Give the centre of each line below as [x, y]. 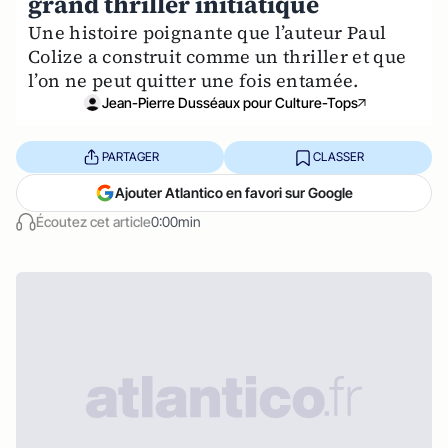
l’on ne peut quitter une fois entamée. [193, 80]
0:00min [176, 221]
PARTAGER [130, 157]
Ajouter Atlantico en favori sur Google [234, 192]
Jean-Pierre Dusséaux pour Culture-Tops [230, 102]
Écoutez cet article [93, 221]
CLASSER [338, 157]
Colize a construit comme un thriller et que [217, 56]
